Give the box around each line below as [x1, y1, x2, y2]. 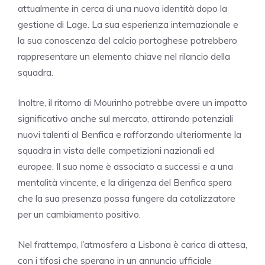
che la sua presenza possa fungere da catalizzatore [18, 192, 235, 204]
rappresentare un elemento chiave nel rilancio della [18, 50, 230, 62]
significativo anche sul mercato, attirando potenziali [18, 112, 233, 124]
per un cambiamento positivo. [18, 208, 141, 220]
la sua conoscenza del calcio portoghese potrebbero [18, 34, 237, 46]
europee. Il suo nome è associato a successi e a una [18, 160, 233, 172]
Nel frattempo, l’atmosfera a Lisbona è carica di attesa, [18, 238, 247, 250]
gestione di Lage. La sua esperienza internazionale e [18, 18, 238, 30]
